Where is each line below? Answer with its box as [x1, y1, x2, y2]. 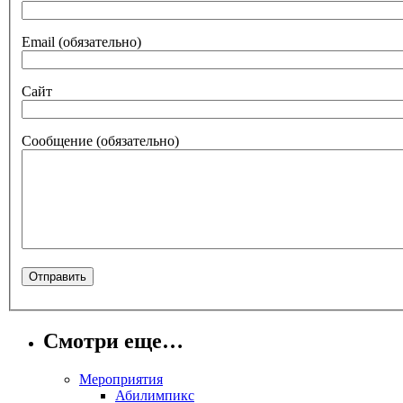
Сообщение [22, 132, 96, 148]
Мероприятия [79, 371, 163, 387]
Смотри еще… [43, 328, 184, 353]
